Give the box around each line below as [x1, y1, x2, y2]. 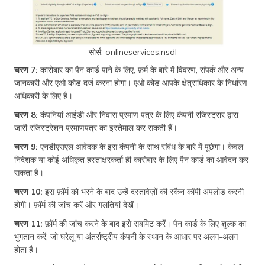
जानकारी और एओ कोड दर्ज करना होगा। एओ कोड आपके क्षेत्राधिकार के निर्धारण [14, 77, 247, 88]
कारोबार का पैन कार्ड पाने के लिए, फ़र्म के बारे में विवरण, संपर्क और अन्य [38, 64, 244, 75]
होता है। [14, 244, 38, 255]
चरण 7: [14, 64, 38, 75]
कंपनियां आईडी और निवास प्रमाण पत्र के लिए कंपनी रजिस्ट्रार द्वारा [38, 109, 238, 120]
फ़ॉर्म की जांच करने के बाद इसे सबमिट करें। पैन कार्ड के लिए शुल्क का [43, 218, 246, 229]
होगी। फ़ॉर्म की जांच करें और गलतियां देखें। [14, 199, 139, 210]
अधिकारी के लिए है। [14, 90, 73, 101]
